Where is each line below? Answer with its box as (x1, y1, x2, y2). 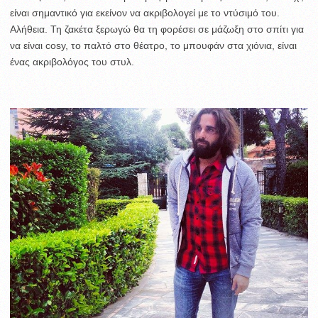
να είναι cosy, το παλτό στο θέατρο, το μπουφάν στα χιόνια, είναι (10, 39, 297, 51)
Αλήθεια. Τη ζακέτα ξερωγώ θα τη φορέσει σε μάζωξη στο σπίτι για (10, 23, 304, 35)
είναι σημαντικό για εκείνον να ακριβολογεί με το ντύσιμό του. (10, 6, 280, 18)
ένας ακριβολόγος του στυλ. (10, 55, 134, 67)
